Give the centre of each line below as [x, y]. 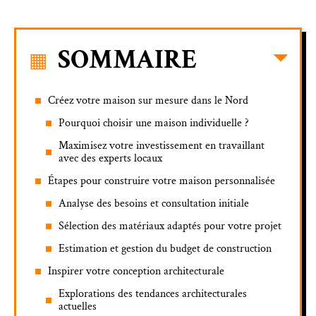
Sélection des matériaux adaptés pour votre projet [170, 226]
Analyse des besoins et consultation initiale [154, 203]
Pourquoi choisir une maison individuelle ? [154, 123]
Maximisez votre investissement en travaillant [162, 145]
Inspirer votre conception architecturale [136, 271]
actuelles [78, 306]
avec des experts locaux [110, 158]
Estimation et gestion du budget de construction [165, 248]
